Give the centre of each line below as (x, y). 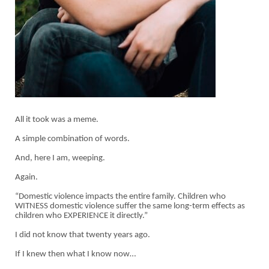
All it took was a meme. (57, 119)
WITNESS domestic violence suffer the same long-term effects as (130, 206)
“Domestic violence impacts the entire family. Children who (120, 196)
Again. (26, 177)
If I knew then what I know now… (75, 254)
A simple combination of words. (72, 139)
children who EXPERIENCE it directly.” (81, 216)
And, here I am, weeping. (60, 158)
